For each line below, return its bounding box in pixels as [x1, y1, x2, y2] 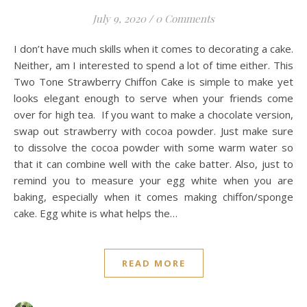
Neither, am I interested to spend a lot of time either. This [14, 58, 293, 72]
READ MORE [121, 256, 186, 269]
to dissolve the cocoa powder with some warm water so [14, 140, 293, 154]
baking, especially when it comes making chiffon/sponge [14, 189, 293, 204]
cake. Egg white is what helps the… [14, 206, 177, 220]
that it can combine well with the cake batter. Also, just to [14, 156, 293, 171]
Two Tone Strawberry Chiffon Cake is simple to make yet [14, 74, 293, 88]
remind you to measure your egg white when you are [14, 173, 293, 187]
